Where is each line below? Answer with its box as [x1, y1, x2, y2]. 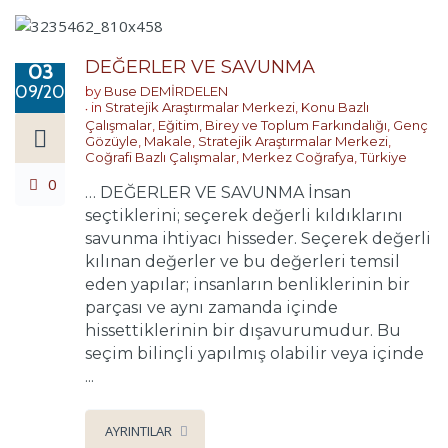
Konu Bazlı [301, 98, 369, 115]
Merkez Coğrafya [242, 148, 354, 165]
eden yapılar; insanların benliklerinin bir [85, 274, 410, 294]
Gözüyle [85, 132, 138, 149]
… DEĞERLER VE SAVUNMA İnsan [85, 182, 351, 202]
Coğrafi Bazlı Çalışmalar [85, 148, 236, 165]
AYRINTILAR [105, 421, 172, 440]
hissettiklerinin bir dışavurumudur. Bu [85, 320, 401, 340]
